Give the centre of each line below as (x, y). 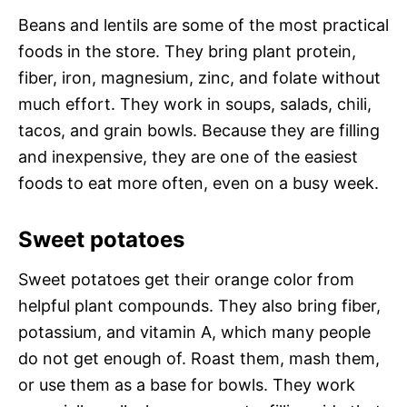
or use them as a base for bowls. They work (187, 385)
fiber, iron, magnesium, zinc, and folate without (199, 78)
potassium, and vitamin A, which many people (194, 333)
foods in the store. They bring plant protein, (187, 52)
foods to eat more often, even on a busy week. (199, 184)
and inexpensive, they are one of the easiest (188, 157)
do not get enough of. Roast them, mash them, (199, 359)
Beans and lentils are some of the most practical (203, 25)
